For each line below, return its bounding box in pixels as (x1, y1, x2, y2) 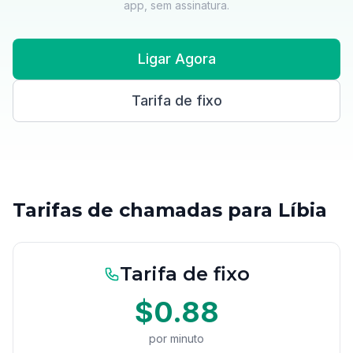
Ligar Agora (137, 50, 216, 67)
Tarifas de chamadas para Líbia (13, 199, 327, 221)
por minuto (149, 332, 204, 345)
